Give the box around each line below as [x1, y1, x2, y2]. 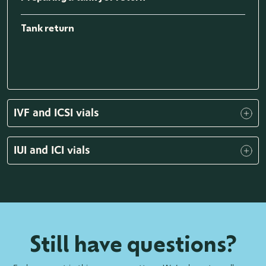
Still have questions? [30, 230, 236, 258]
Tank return [21, 21, 74, 34]
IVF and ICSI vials [14, 106, 99, 120]
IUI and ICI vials [14, 143, 90, 157]
